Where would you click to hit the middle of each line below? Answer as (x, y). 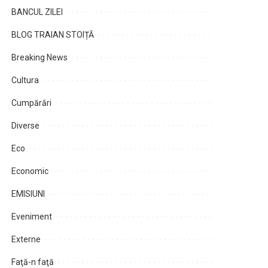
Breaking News (40, 58)
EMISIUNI (28, 194)
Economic (30, 171)
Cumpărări (32, 103)
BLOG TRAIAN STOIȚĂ (53, 35)
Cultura (25, 80)
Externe (26, 240)
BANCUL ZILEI (37, 12)
